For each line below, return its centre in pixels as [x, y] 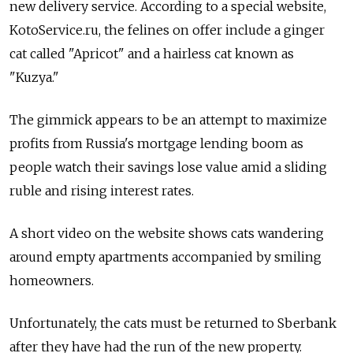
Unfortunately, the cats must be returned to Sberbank [173, 323]
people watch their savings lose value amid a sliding [168, 167]
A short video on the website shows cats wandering [167, 234]
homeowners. [52, 281]
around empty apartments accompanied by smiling [165, 257]
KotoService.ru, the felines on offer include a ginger [167, 30]
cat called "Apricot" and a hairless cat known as [152, 54]
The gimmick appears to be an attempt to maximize [168, 120]
